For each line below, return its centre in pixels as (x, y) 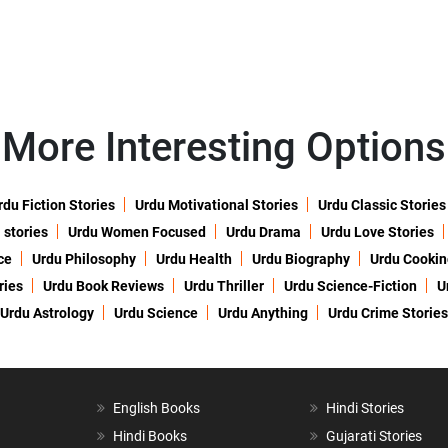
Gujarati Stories (374, 436)
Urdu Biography (301, 259)
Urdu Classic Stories (381, 205)
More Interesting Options (224, 148)
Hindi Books (149, 436)
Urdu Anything (263, 313)
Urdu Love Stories (377, 232)
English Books (156, 408)
